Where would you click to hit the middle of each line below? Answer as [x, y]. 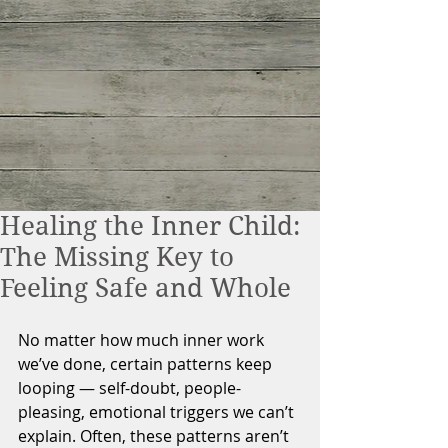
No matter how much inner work [143, 340]
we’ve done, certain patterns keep [147, 364]
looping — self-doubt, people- [129, 388]
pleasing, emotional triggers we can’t [158, 412]
